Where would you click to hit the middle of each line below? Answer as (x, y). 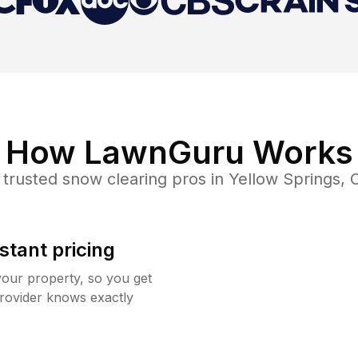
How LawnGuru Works (179, 152)
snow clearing (114, 179)
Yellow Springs (284, 179)
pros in (197, 179)
